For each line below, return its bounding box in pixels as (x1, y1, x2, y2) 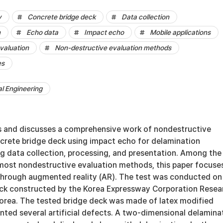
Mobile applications (150, 28, 211, 36)
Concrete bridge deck (27, 13, 96, 21)
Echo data (26, 28, 58, 36)
